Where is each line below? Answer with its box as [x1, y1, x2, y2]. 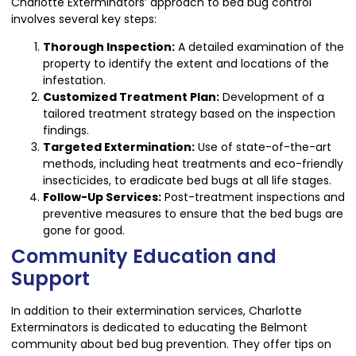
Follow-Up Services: [43, 188, 161, 205]
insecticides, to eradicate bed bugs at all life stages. [43, 172, 331, 188]
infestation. [43, 72, 106, 88]
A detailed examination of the [175, 38, 344, 55]
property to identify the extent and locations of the [43, 55, 329, 72]
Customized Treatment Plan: [43, 88, 219, 105]
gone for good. [43, 222, 125, 238]
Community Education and [11, 242, 277, 269]
